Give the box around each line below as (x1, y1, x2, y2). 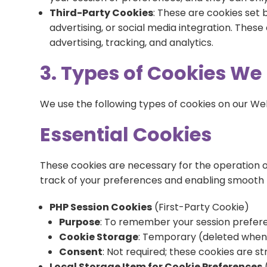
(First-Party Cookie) (152, 200, 250, 214)
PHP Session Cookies (49, 200, 153, 214)
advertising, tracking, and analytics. (49, 36, 214, 49)
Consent (59, 245, 103, 259)
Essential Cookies (40, 121, 212, 148)
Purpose (59, 215, 101, 229)
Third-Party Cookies (49, 6, 154, 20)
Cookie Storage (59, 230, 139, 244)
